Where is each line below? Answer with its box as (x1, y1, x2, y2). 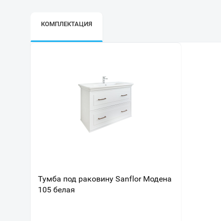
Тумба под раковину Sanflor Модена (38, 174, 172, 184)
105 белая (38, 185, 75, 194)
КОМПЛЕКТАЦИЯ (41, 20, 92, 28)
